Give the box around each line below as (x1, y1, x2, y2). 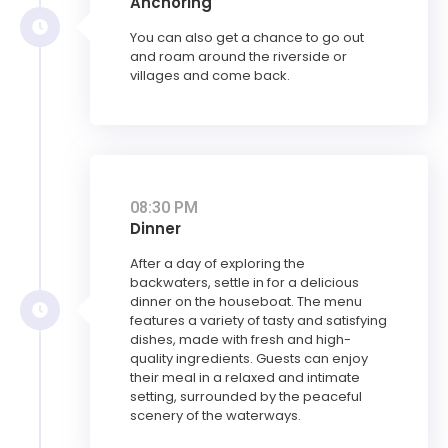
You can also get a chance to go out (130, 28, 364, 48)
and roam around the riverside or (130, 47, 347, 67)
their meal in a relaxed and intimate (130, 368, 360, 388)
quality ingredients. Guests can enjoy (130, 349, 368, 369)
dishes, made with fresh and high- (130, 330, 351, 350)
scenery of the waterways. (130, 406, 301, 426)
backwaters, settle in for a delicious (130, 273, 359, 293)
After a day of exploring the (130, 254, 305, 274)
